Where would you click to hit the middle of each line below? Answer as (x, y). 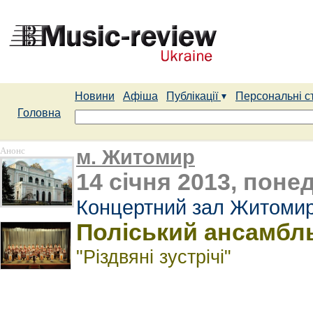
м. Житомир (136, 157)
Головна (39, 113)
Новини (95, 96)
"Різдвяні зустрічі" (154, 257)
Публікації (194, 96)
